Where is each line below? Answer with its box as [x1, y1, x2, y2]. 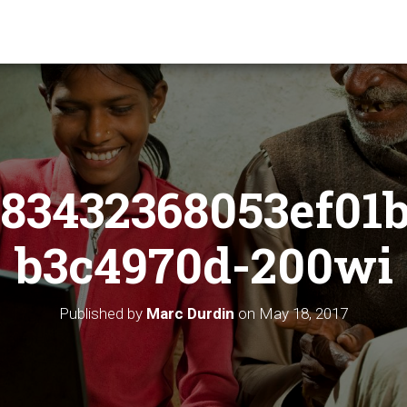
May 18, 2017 [259, 304, 348, 323]
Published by [59, 304, 146, 323]
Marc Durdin [146, 304, 234, 323]
